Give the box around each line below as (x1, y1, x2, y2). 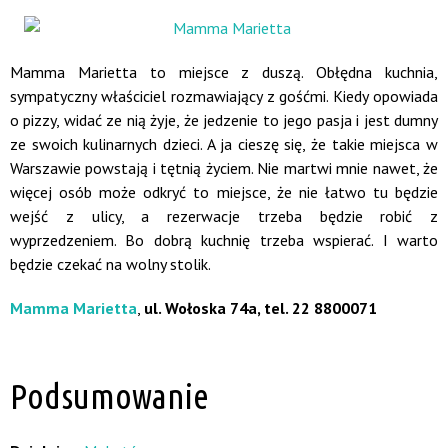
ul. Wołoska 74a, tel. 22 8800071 (144, 298, 377, 318)
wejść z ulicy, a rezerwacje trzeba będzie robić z (10, 206, 438, 226)
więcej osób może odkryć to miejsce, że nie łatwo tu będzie (10, 182, 438, 202)
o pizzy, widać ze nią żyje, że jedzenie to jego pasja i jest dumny (10, 110, 438, 130)
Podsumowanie (10, 376, 209, 416)
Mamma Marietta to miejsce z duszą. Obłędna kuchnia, (10, 62, 438, 82)
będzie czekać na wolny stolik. (10, 254, 211, 274)
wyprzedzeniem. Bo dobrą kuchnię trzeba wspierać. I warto (10, 230, 438, 250)
